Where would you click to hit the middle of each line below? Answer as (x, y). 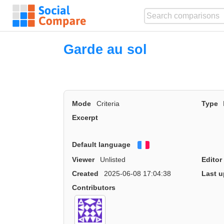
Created (85, 174)
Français (164, 146)
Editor (211, 160)
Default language (101, 144)
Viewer (83, 160)
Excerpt (85, 118)
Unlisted (112, 160)
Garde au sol (105, 49)
